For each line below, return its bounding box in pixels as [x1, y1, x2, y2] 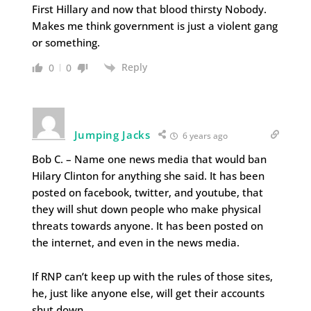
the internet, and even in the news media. [31, 235, 239, 250]
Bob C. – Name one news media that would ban [31, 152, 267, 167]
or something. [31, 35, 100, 49]
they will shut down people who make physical [31, 202, 261, 217]
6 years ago [180, 130, 228, 142]
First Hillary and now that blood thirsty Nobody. [31, 2, 267, 16]
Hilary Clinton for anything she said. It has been [31, 169, 264, 183]
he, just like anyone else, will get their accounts [31, 286, 264, 301]
